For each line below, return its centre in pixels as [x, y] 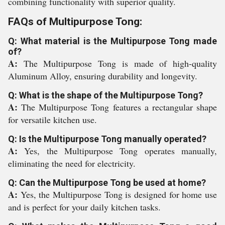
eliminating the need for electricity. [72, 163]
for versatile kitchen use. [52, 120]
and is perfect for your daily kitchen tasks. [84, 207]
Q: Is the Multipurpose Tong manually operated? [107, 139]
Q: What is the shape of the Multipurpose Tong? [105, 95]
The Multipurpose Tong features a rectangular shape [119, 107]
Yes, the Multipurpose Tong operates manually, [121, 151]
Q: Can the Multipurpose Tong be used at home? [107, 183]
